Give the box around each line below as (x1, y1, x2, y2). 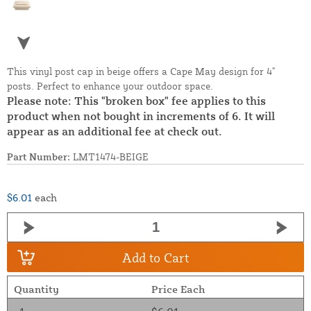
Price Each (151, 283, 205, 296)
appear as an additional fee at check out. (7, 124, 222, 139)
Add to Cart (122, 249, 189, 265)
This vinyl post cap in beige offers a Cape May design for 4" (7, 65, 275, 78)
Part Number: (7, 151, 70, 163)
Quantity (13, 283, 59, 296)
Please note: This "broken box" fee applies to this (7, 94, 266, 108)
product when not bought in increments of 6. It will (7, 109, 275, 124)
